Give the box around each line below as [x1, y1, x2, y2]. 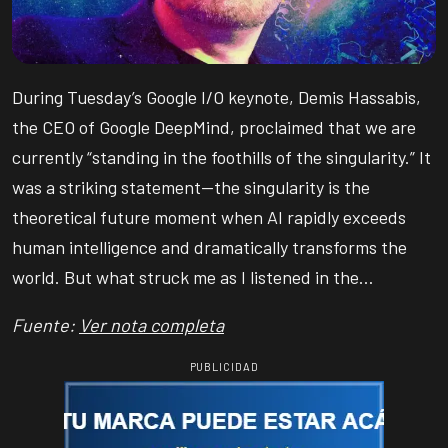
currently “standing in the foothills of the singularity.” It [12, 146, 431, 168]
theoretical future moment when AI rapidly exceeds [12, 206, 406, 228]
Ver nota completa [79, 314, 224, 336]
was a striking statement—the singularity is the [12, 176, 370, 198]
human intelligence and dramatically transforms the [12, 236, 407, 258]
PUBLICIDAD [189, 360, 259, 373]
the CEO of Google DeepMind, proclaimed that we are [12, 116, 416, 138]
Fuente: [12, 314, 79, 336]
